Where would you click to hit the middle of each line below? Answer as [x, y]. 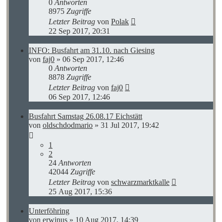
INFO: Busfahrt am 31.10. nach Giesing [92, 50]
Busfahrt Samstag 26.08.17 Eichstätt [85, 116]
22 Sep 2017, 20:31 [79, 31]
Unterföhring [49, 211]
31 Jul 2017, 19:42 [130, 125]
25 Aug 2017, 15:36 [80, 191]
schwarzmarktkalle [140, 182]
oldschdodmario [68, 125]
